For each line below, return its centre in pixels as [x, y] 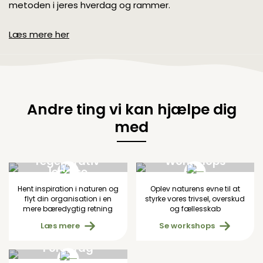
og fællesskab [195, 208]
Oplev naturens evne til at [195, 188]
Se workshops [187, 225]
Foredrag [68, 248]
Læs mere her [39, 34]
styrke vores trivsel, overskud [195, 198]
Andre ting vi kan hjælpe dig [131, 109]
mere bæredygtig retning [68, 208]
